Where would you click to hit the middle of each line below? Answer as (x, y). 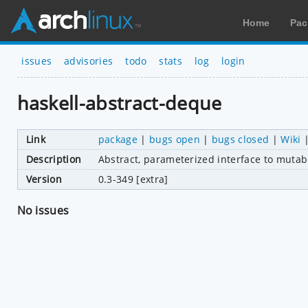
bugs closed (240, 139)
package (118, 139)
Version (44, 179)
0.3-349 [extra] (133, 179)
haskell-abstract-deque (119, 103)
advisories (89, 60)
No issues (43, 210)
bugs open (174, 139)
